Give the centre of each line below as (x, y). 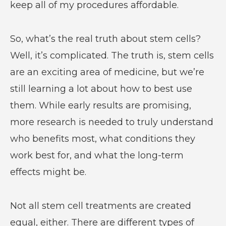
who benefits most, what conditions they (102, 138)
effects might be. (50, 172)
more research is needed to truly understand (111, 122)
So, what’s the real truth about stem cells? (105, 39)
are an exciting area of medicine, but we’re (107, 72)
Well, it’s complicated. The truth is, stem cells (112, 55)
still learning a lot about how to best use (101, 89)
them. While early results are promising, (100, 105)
